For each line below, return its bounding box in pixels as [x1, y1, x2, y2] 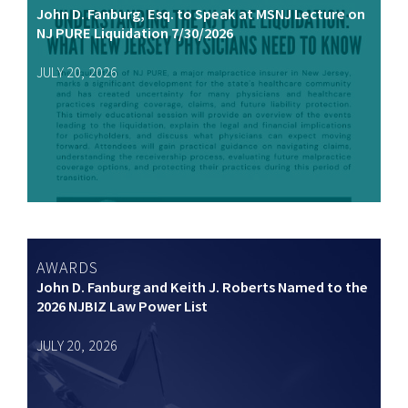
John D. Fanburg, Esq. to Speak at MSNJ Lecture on [36, 4, 365, 24]
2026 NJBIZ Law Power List [36, 296, 208, 316]
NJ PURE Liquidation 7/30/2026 [36, 23, 233, 43]
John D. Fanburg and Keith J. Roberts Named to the [36, 277, 368, 297]
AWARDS [36, 256, 98, 278]
